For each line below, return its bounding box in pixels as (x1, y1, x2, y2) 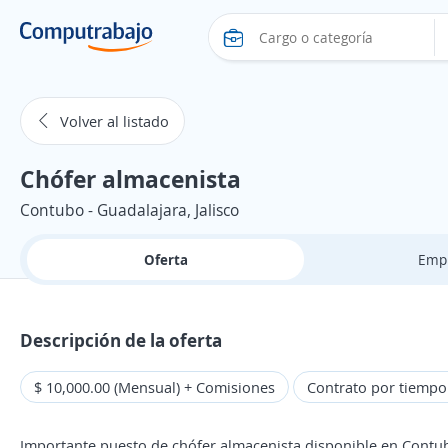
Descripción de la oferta (20, 328, 222, 352)
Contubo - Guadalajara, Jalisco (20, 199, 239, 221)
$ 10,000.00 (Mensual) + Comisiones (34, 377, 275, 397)
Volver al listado (60, 111, 169, 131)
